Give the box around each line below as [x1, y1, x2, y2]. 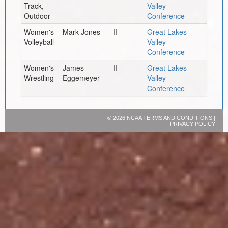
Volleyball [23, 36, 54, 47]
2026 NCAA [112, 114, 143, 121]
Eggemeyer [62, 72, 100, 83]
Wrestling [23, 72, 54, 83]
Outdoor [23, 10, 50, 21]
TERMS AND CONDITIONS [142, 114, 212, 121]
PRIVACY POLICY [169, 120, 215, 127]
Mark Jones [62, 26, 100, 37]
